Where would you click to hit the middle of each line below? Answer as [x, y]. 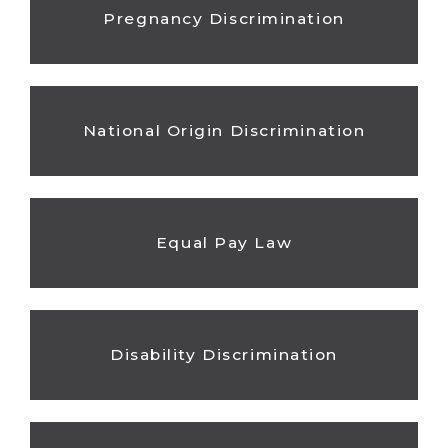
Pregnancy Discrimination [224, 18]
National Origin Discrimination [224, 130]
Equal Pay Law [224, 242]
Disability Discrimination [223, 355]
